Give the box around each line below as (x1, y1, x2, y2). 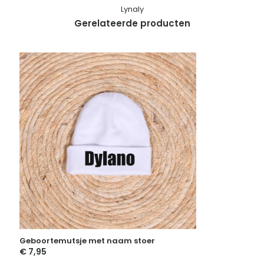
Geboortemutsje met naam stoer (19, 235, 155, 247)
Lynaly (120, 4, 144, 15)
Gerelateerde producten (74, 17, 190, 30)
